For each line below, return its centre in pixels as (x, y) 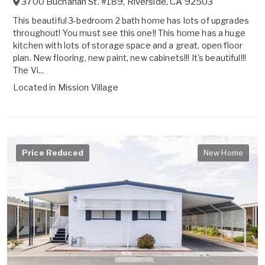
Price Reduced (53, 153)
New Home (223, 153)
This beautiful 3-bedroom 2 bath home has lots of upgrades (131, 21)
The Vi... (29, 70)
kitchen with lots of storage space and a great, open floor (128, 46)
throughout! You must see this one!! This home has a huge (129, 33)
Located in (35, 88)
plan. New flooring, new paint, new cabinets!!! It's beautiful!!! (130, 58)
